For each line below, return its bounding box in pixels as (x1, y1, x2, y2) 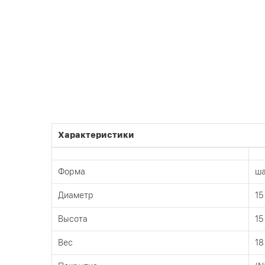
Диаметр (58, 190, 93, 200)
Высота (58, 214, 88, 224)
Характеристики (58, 130, 134, 140)
